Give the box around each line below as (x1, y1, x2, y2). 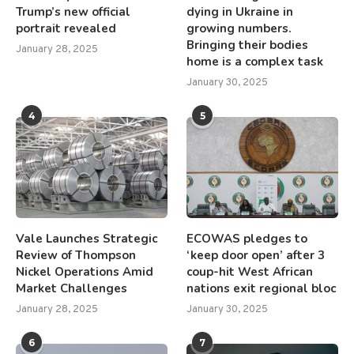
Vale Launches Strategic (16, 231, 157, 247)
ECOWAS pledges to (186, 231, 308, 247)
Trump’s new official (16, 4, 130, 21)
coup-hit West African (186, 264, 314, 281)
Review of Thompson (16, 247, 136, 264)
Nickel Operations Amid (16, 264, 153, 281)
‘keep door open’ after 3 (186, 247, 326, 264)
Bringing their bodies (186, 37, 309, 54)
